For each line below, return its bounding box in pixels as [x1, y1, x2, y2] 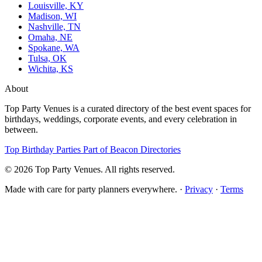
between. [5, 124, 38, 135]
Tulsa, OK [28, 53, 67, 63]
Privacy [185, 184, 213, 194]
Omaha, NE [28, 32, 73, 42]
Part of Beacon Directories [83, 144, 181, 154]
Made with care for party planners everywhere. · [5, 184, 185, 194]
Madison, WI [28, 11, 77, 21]
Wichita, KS [28, 63, 73, 74]
